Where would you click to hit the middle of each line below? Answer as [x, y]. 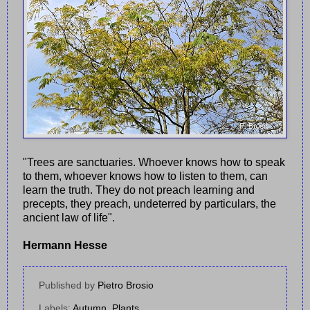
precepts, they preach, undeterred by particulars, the [149, 203]
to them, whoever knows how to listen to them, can [145, 176]
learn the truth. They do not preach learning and [139, 190]
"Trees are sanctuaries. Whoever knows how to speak [154, 162]
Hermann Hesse [65, 245]
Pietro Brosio [126, 285]
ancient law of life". [69, 217]
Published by [68, 285]
